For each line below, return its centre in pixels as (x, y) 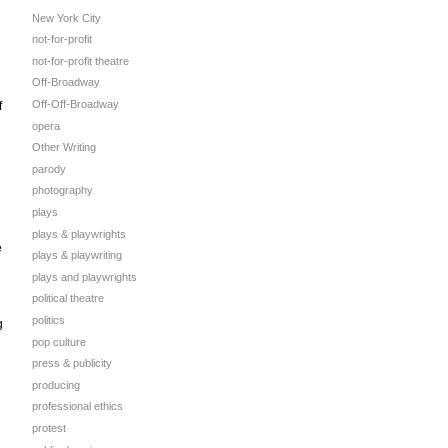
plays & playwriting (77, 255)
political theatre (68, 298)
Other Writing (64, 147)
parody (49, 168)
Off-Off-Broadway (75, 104)
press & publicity (72, 363)
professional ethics (77, 406)
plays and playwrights (84, 276)
